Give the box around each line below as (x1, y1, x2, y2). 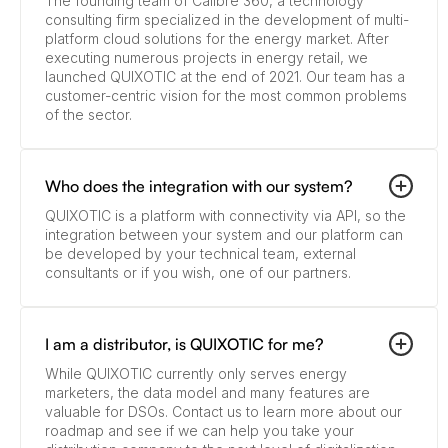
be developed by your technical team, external (45, 245, 356, 263)
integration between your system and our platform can (45, 226, 403, 244)
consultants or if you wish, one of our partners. (45, 264, 351, 282)
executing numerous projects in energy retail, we (45, 49, 368, 67)
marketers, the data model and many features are (45, 384, 370, 402)
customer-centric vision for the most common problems (45, 87, 407, 105)
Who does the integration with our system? (45, 176, 353, 197)
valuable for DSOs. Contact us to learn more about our (45, 403, 402, 421)
